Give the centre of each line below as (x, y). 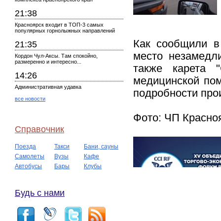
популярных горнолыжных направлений (65, 31)
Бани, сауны (101, 147)
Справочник (39, 129)
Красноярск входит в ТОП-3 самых (59, 25)
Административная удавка (48, 87)
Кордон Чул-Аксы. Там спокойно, (56, 56)
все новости (30, 99)
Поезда (25, 147)
